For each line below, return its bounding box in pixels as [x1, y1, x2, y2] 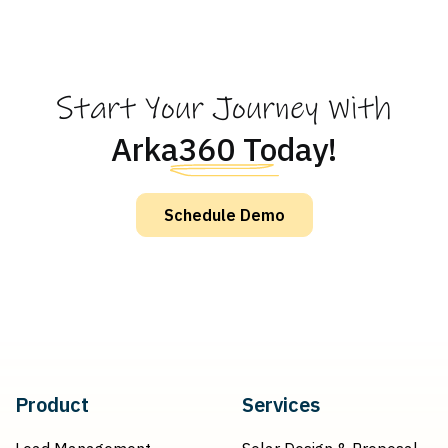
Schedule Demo [163, 205, 285, 226]
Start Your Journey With [56, 89, 392, 129]
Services [242, 391, 320, 419]
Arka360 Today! [111, 128, 337, 171]
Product [15, 391, 89, 419]
